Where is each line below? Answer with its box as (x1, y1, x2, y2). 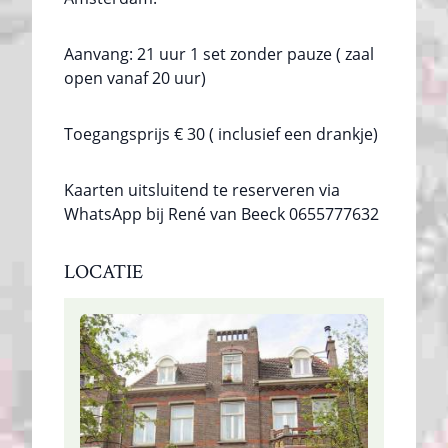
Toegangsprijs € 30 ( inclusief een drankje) (64, 122, 378, 145)
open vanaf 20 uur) (64, 66, 206, 89)
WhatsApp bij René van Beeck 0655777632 (64, 202, 379, 225)
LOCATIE (64, 258, 143, 285)
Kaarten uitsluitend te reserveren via (64, 178, 340, 201)
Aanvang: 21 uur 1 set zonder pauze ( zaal (64, 42, 374, 65)
